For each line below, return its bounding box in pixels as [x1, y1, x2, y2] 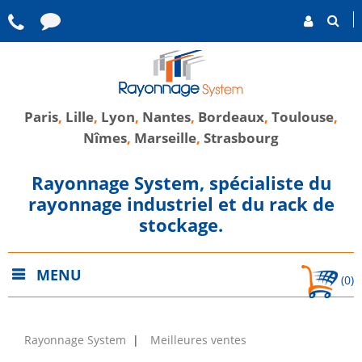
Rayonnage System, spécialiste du [31, 170, 331, 196]
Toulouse [271, 107, 334, 126]
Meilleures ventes [149, 332, 246, 348]
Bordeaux [198, 107, 264, 126]
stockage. [139, 213, 223, 238]
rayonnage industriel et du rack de [27, 192, 335, 217]
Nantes [142, 107, 191, 126]
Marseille [134, 128, 196, 147]
